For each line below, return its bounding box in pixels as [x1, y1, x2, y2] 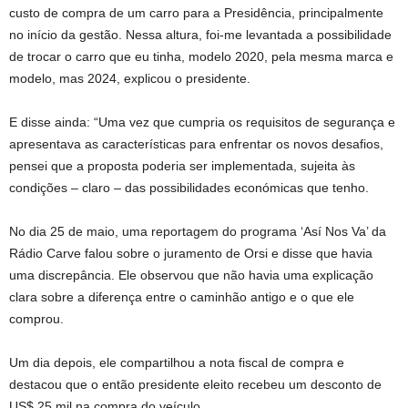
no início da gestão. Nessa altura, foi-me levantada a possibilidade [9, 26, 392, 42]
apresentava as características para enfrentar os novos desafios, [9, 136, 383, 151]
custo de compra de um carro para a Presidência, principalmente [9, 5, 383, 20]
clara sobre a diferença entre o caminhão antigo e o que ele [9, 289, 354, 304]
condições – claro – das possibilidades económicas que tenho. [9, 179, 369, 195]
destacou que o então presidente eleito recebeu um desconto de [9, 376, 382, 392]
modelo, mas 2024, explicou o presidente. [9, 70, 250, 86]
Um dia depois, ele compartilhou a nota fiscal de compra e [9, 354, 344, 370]
